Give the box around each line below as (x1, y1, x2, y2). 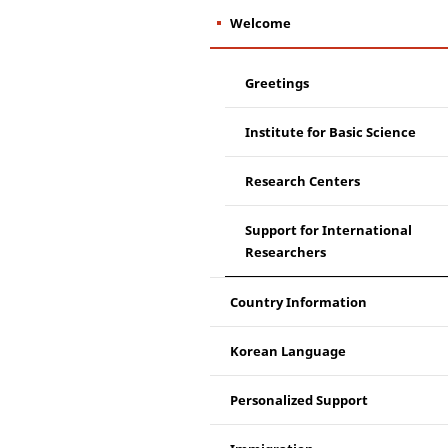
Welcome (230, 14, 291, 32)
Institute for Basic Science (245, 123, 416, 141)
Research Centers (245, 172, 360, 190)
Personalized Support (230, 391, 368, 409)
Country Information (230, 293, 367, 311)
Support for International (245, 221, 412, 239)
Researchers (245, 243, 326, 261)
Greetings (245, 74, 309, 92)
